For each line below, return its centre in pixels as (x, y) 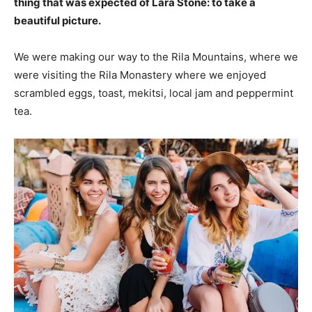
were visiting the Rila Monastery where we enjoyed (140, 75)
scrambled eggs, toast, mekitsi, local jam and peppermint (154, 93)
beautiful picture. (57, 20)
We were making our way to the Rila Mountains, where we (156, 56)
